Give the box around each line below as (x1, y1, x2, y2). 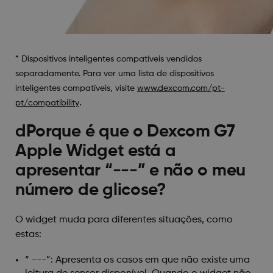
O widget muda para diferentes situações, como (15, 214, 233, 225)
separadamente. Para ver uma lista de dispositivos (15, 69, 214, 78)
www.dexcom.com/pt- (136, 83, 225, 93)
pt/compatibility (15, 98, 79, 107)
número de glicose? (15, 181, 166, 199)
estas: (15, 229, 41, 239)
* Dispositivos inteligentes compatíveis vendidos (15, 54, 202, 63)
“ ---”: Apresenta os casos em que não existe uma (24, 255, 250, 265)
